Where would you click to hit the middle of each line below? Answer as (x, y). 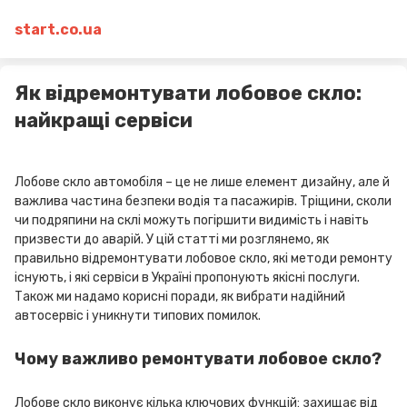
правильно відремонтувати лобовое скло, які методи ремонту (203, 258)
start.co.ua (58, 29)
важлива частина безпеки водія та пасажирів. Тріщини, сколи (203, 201)
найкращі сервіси (104, 120)
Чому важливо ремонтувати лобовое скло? (198, 359)
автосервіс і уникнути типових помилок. (138, 316)
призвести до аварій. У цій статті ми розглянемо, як (172, 239)
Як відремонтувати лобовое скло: (188, 93)
